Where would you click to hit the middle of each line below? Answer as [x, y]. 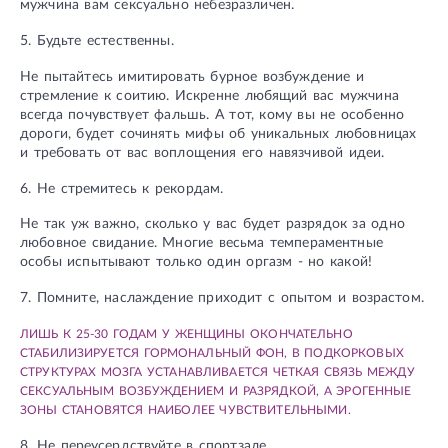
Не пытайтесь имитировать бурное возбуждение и [192, 76]
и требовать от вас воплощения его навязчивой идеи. [202, 152]
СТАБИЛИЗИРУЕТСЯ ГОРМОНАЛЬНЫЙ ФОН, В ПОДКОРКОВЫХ [212, 352]
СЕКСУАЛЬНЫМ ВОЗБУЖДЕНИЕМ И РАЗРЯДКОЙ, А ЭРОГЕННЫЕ [216, 390]
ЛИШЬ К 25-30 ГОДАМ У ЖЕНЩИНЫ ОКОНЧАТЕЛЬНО [186, 333]
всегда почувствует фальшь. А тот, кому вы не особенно [212, 114]
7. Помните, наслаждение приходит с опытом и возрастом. [222, 298]
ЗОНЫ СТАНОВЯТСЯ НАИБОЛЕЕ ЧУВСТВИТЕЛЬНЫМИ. [185, 409]
